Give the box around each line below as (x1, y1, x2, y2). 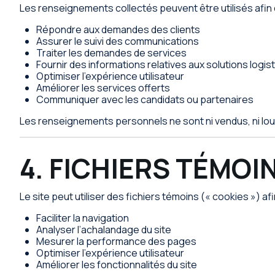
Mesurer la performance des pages (36, 234, 197, 249)
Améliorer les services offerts (36, 80, 171, 95)
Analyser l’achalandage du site (36, 223, 172, 237)
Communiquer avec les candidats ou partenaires (36, 92, 254, 106)
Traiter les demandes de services (36, 45, 187, 60)
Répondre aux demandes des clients (36, 22, 201, 36)
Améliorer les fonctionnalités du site (36, 258, 198, 272)
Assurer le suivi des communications (36, 34, 199, 48)
